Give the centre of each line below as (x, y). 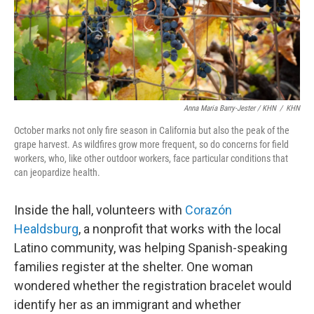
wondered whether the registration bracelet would (153, 286)
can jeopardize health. (57, 172)
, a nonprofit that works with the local (180, 229)
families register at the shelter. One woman (134, 267)
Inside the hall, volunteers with (100, 210)
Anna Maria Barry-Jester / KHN (230, 108)
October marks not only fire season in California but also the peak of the (152, 130)
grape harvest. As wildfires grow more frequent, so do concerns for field (151, 144)
